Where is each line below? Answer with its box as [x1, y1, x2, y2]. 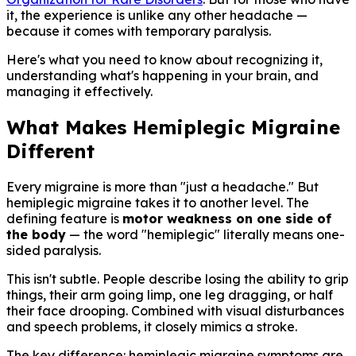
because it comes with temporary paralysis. [6, 22, 271, 39]
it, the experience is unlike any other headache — [6, 6, 308, 23]
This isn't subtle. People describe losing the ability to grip [6, 270, 349, 287]
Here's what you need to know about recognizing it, [6, 51, 323, 68]
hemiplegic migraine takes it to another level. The [6, 194, 309, 211]
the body [6, 226, 66, 242]
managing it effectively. [6, 83, 153, 99]
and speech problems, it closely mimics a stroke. [6, 318, 297, 335]
